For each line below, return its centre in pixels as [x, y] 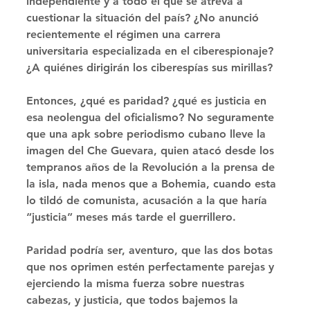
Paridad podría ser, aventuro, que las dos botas [151, 250]
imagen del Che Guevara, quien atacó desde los [152, 151]
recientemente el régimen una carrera [125, 35]
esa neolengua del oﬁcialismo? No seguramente [152, 118]
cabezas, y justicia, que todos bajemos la [134, 300]
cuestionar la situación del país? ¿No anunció [144, 18]
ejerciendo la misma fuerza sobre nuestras [137, 284]
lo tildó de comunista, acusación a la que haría [148, 201]
